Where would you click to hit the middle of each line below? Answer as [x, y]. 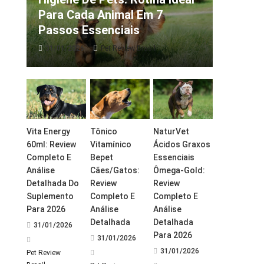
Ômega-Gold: [179, 171]
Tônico [103, 132]
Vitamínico [110, 145]
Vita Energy [49, 132]
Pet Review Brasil [128, 49]
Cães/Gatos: [115, 171]
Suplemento [50, 197]
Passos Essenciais [89, 30]
